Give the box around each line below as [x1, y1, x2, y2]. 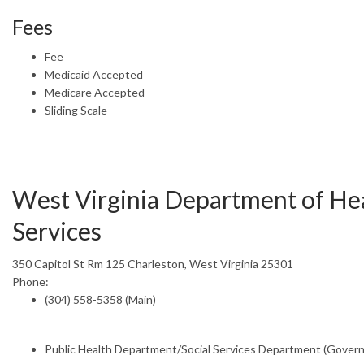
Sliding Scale [45, 102, 107, 117]
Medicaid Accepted [45, 67, 143, 81]
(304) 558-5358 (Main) [45, 292, 156, 306]
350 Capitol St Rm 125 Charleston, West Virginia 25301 [12, 256, 293, 271]
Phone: [12, 274, 49, 288]
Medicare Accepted [45, 84, 145, 99]
